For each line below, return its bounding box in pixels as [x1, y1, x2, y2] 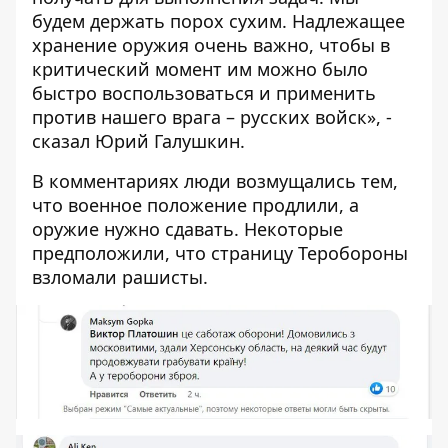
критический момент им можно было [32, 57, 368, 81]
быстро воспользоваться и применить [32, 81, 376, 105]
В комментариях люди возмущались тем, [32, 169, 398, 193]
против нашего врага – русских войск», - [32, 105, 392, 129]
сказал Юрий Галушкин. [32, 129, 245, 153]
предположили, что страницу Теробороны [32, 241, 408, 265]
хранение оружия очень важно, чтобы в [32, 33, 390, 57]
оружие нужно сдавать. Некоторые [32, 217, 343, 241]
